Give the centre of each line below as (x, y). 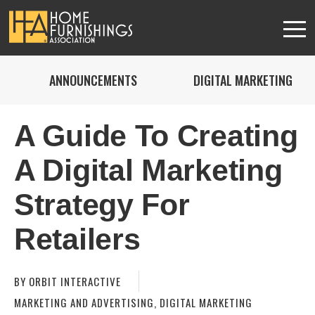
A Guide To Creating (156, 136)
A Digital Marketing (148, 170)
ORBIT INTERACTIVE (73, 281)
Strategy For (102, 205)
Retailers (77, 239)
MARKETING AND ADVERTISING (84, 302)
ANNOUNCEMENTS (93, 80)
